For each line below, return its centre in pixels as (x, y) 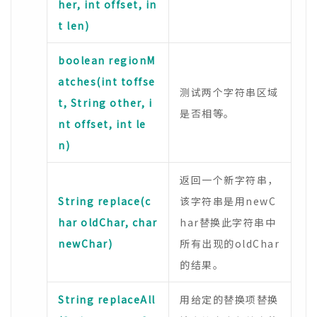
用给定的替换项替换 (229, 299)
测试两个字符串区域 (229, 92)
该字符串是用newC (228, 201)
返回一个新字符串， (229, 180)
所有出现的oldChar (230, 243)
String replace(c (104, 201)
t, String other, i (105, 103)
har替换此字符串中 (228, 222)
